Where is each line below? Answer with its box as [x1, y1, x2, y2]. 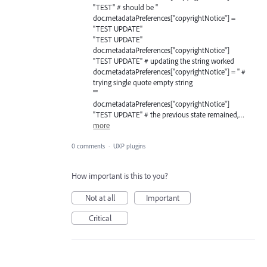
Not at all [85, 192, 115, 203]
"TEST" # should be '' [93, 2, 159, 13]
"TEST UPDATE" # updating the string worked [93, 56, 235, 66]
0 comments [72, 141, 105, 150]
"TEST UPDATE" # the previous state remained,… [93, 110, 245, 120]
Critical [88, 212, 111, 223]
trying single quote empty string [93, 77, 193, 88]
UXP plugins [113, 141, 145, 150]
